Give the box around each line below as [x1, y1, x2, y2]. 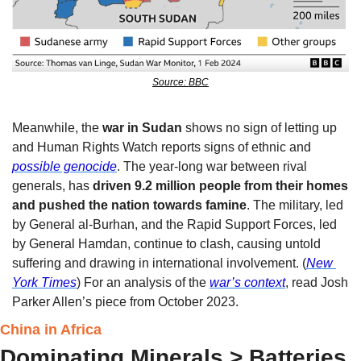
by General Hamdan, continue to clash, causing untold [12, 237, 321, 251]
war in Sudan [102, 121, 182, 135]
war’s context [210, 276, 285, 290]
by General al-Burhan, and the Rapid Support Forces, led [12, 218, 337, 232]
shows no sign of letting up [182, 121, 337, 135]
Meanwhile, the [12, 121, 102, 135]
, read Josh [285, 276, 348, 290]
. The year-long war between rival [117, 160, 307, 174]
